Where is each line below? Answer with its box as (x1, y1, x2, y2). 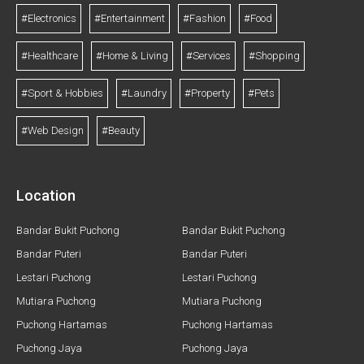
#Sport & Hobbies (21, 86, 103, 99)
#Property (184, 86, 230, 99)
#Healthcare (21, 49, 78, 62)
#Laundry (121, 86, 167, 99)
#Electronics (21, 11, 76, 24)
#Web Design (21, 123, 84, 136)
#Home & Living (96, 49, 168, 62)
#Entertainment (94, 11, 165, 24)
